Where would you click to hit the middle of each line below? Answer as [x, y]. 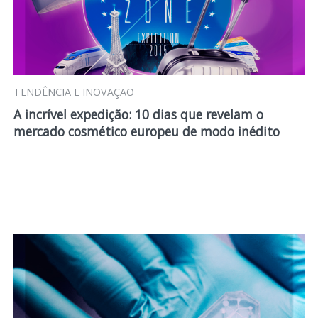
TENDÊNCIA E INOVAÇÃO [73, 92]
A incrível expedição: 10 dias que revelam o [138, 114]
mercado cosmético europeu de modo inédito [146, 131]
